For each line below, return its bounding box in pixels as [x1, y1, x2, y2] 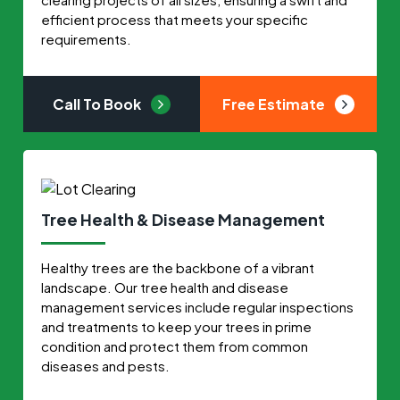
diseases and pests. [41, 356, 171, 374]
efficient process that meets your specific [41, 10, 309, 28]
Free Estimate [221, 94, 328, 113]
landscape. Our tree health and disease [41, 278, 289, 296]
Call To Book [53, 94, 145, 113]
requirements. [41, 29, 132, 47]
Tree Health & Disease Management [41, 208, 326, 229]
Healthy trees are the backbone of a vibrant [41, 258, 315, 276]
